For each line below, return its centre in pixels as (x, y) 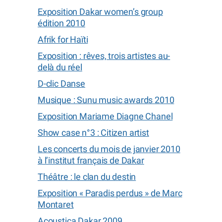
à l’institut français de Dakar (91, 160)
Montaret (56, 204)
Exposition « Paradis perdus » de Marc (110, 193)
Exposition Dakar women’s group (100, 12)
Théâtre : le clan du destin (87, 177)
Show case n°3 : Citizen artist (93, 133)
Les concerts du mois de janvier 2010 (109, 149)
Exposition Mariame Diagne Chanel (105, 116)
